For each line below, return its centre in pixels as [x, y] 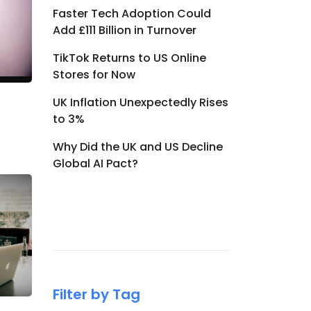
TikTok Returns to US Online [129, 58]
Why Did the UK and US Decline [138, 147]
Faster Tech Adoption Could [132, 14]
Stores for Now [94, 75]
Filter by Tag [96, 294]
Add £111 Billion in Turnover [125, 30]
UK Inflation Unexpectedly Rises [141, 102]
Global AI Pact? [95, 163]
